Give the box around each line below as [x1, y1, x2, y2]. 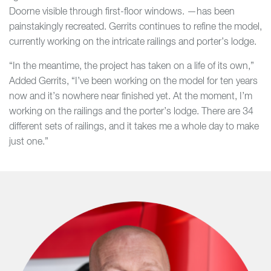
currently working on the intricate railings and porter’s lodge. [9, 38, 256, 47]
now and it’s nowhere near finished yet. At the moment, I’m [9, 92, 252, 102]
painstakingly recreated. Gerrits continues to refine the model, [9, 22, 262, 32]
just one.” [9, 137, 48, 147]
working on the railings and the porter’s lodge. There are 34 [9, 107, 253, 117]
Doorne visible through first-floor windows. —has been [9, 7, 235, 17]
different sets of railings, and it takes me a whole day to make [9, 122, 259, 132]
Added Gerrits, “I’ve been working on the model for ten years [9, 77, 258, 87]
